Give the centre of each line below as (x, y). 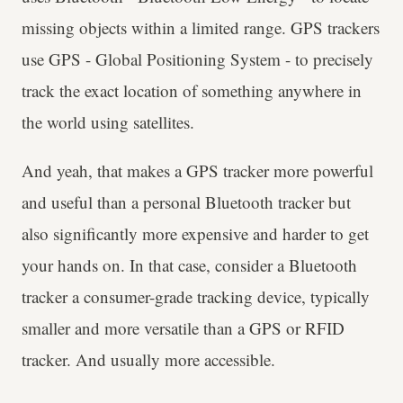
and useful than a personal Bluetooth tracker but (186, 201)
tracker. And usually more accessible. (148, 359)
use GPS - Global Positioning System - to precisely (197, 58)
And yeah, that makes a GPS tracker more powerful (197, 170)
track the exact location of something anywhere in (192, 90)
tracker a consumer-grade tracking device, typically (196, 296)
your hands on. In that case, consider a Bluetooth (189, 264)
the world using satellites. (108, 121)
